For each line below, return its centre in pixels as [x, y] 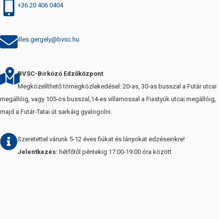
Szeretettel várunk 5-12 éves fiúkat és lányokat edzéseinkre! [101, 139]
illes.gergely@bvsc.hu [48, 39]
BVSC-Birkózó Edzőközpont [60, 73]
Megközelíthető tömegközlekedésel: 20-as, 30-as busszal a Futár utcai [117, 86]
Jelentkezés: [38, 152]
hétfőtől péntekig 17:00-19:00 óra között [115, 152]
